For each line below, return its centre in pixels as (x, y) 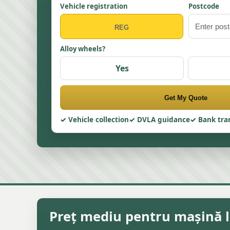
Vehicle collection (99, 120)
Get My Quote (186, 98)
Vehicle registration (94, 6)
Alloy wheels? (83, 49)
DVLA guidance (164, 120)
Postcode (204, 6)
